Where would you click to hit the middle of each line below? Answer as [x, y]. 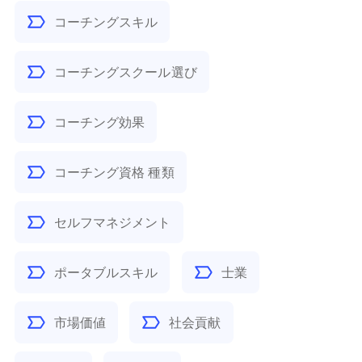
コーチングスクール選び [125, 72]
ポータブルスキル [106, 272]
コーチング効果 [99, 122]
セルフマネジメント [112, 222]
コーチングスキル [106, 22]
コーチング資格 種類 [114, 172]
